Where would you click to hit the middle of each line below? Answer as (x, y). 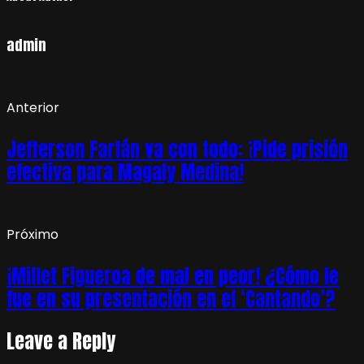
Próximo (32, 235)
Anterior (33, 108)
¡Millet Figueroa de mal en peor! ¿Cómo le (173, 277)
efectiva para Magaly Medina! (125, 173)
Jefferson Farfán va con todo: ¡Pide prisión (177, 150)
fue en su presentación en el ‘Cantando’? (171, 299)
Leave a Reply (61, 342)
